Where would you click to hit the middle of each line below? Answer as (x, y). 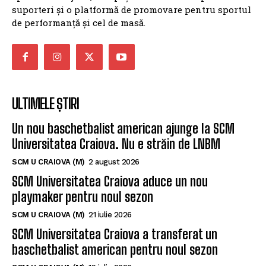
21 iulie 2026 (110, 214)
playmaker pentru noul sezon (83, 197)
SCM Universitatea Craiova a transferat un (115, 234)
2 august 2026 (114, 161)
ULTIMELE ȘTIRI (45, 103)
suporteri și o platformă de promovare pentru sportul (132, 9)
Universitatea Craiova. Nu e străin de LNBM (116, 144)
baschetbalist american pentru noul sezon (115, 249)
